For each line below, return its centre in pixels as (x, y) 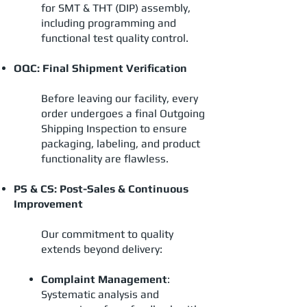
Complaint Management (104, 279)
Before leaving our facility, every (120, 98)
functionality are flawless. (105, 159)
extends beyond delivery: (102, 249)
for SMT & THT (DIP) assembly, (116, 8)
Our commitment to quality (107, 234)
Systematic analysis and (100, 294)
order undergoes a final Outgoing (123, 113)
